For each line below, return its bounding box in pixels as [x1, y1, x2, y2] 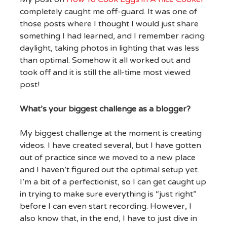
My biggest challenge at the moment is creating [19, 128, 202, 139]
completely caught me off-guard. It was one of [19, 7, 197, 17]
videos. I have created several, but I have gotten [19, 140, 201, 151]
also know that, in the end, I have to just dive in [19, 213, 197, 224]
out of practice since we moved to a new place [19, 153, 196, 163]
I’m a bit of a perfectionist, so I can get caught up [19, 177, 206, 187]
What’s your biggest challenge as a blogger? [19, 104, 193, 115]
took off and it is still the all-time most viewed [19, 67, 191, 78]
